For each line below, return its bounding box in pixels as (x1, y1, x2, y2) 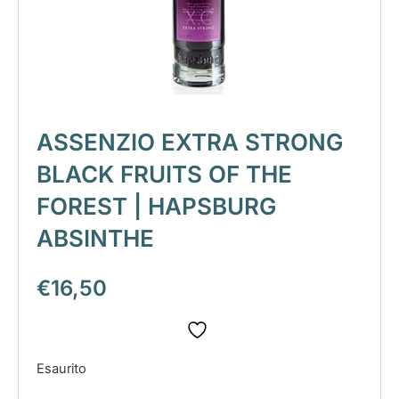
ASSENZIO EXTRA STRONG (37, 127, 343, 156)
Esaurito (37, 361, 86, 378)
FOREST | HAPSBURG (37, 191, 276, 220)
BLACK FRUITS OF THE (37, 159, 292, 188)
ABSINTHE (37, 224, 154, 252)
